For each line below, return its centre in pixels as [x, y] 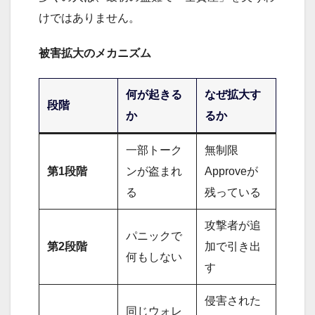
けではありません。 [89, 18]
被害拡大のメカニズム [95, 53]
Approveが [232, 171]
